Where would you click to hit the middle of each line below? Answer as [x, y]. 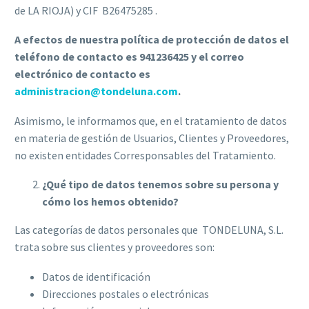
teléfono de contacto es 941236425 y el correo [129, 57]
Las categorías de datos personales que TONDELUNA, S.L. [149, 230]
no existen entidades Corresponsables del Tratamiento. [145, 155]
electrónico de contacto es [82, 74]
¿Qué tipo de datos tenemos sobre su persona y [160, 185]
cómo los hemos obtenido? [110, 202]
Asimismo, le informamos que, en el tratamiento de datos [151, 120]
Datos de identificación [96, 276]
